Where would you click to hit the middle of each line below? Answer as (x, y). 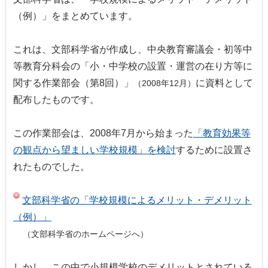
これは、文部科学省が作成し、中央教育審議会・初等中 (133, 49)
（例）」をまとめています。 (75, 16)
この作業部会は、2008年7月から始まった (103, 133)
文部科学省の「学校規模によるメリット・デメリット (137, 200)
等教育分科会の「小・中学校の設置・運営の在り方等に (133, 66)
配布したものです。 (56, 99)
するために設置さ (214, 150)
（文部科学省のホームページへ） (85, 234)
